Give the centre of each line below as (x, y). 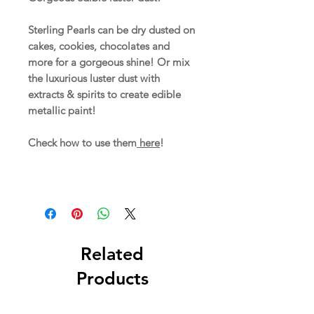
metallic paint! (62, 111)
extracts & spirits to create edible (104, 95)
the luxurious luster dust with (94, 78)
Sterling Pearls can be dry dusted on (111, 30)
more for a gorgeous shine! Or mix (109, 62)
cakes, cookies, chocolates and (99, 46)
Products (112, 279)
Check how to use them (82, 143)
